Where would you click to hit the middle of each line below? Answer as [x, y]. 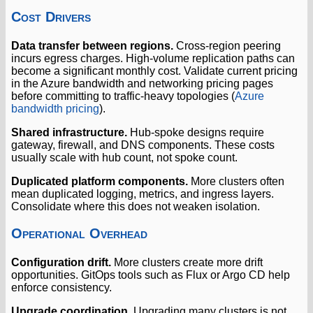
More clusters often [236, 182]
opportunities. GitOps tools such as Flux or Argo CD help [151, 275]
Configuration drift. [61, 263]
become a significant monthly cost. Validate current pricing [154, 71]
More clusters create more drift [187, 263]
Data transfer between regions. [92, 46]
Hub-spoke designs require [196, 133]
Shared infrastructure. [69, 133]
